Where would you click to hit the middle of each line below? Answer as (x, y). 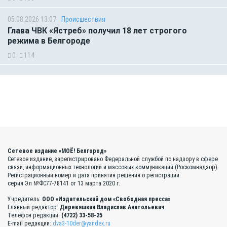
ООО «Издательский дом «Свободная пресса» (106, 199)
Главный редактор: (34, 207)
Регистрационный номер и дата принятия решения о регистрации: (94, 175)
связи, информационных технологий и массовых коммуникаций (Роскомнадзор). (113, 167)
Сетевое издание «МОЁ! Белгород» (57, 151)
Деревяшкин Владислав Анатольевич (112, 207)
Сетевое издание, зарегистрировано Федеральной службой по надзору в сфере (113, 159)
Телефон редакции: (34, 215)
